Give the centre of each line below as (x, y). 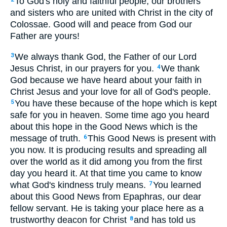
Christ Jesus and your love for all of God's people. (110, 91)
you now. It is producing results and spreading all (108, 150)
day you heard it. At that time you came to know (106, 173)
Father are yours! (45, 36)
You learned (177, 185)
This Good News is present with (152, 138)
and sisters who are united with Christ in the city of (111, 13)
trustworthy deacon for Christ (70, 220)
